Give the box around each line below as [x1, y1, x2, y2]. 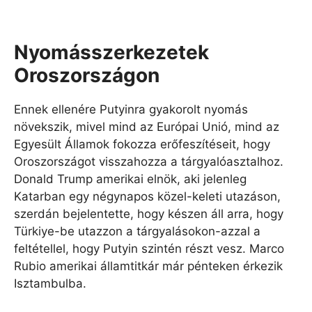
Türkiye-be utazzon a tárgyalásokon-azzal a [14, 224, 260, 238]
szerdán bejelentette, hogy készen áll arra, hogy [14, 206, 283, 221]
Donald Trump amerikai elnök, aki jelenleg [14, 171, 247, 186]
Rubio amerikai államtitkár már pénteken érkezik [14, 258, 283, 273]
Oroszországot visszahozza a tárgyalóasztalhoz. [14, 154, 283, 169]
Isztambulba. [14, 276, 86, 290]
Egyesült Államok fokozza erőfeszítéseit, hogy [14, 136, 270, 151]
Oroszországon [14, 63, 159, 87]
